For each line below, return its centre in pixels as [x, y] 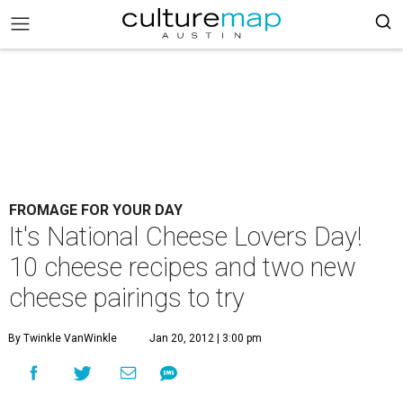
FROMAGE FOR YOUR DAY [96, 210]
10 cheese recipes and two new [183, 267]
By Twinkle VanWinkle [63, 338]
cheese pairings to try [127, 298]
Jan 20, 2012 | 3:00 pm [206, 338]
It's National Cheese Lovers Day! [186, 237]
